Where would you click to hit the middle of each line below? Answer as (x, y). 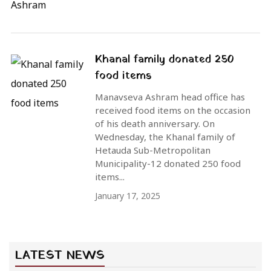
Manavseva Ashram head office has (170, 97)
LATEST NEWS (60, 256)
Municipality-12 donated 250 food (168, 164)
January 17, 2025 (128, 196)
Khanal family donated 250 (165, 60)
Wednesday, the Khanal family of (165, 137)
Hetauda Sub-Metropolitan (153, 150)
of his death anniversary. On (155, 124)
